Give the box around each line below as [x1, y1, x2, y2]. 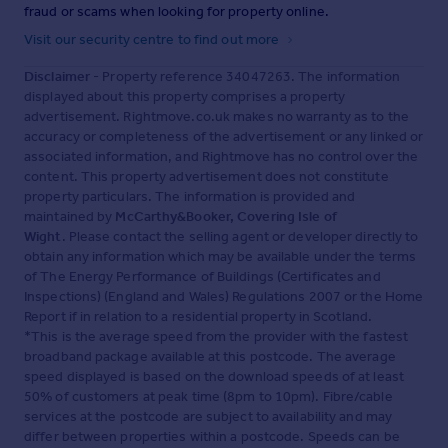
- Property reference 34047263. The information [90, 68, 400, 86]
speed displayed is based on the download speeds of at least [24, 368, 404, 386]
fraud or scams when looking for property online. [24, 3, 329, 21]
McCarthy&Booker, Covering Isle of [115, 208, 337, 226]
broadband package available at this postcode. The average [24, 348, 396, 366]
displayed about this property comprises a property [24, 88, 346, 106]
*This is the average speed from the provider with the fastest [24, 328, 409, 346]
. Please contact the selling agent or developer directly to [61, 228, 419, 246]
